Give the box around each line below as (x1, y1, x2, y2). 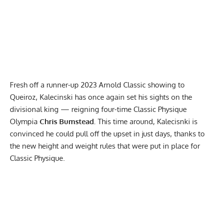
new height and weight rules (20, 141, 115, 151)
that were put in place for (115, 141, 200, 151)
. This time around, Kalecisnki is (94, 116, 197, 126)
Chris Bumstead (38, 116, 94, 126)
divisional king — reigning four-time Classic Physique (10, 104, 187, 114)
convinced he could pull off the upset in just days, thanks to (10, 129, 205, 138)
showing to (146, 80, 185, 89)
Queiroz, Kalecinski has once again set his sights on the (10, 92, 192, 102)
